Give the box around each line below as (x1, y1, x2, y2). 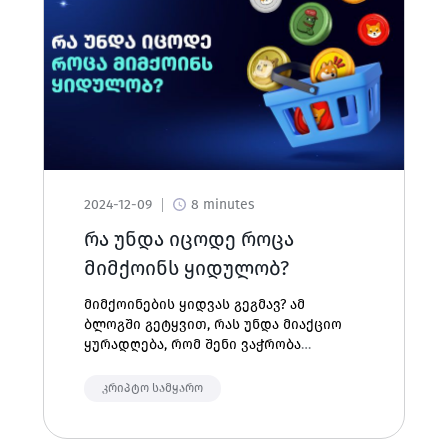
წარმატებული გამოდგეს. (83, 356, 257, 373)
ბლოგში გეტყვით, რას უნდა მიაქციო (83, 316, 342, 333)
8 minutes (190, 196, 255, 213)
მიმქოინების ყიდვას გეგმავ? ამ (83, 296, 305, 313)
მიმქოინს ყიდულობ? (83, 256, 289, 280)
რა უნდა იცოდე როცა (83, 227, 294, 251)
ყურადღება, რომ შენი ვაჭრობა (83, 336, 301, 353)
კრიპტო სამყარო (101, 381, 203, 395)
